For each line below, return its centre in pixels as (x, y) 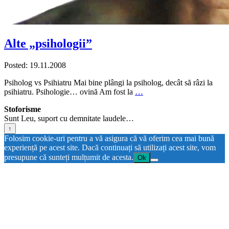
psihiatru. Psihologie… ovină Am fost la (70, 91)
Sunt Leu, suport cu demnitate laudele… (69, 118)
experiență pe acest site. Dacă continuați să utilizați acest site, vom (110, 147)
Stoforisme (22, 109)
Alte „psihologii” (48, 43)
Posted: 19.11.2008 (35, 65)
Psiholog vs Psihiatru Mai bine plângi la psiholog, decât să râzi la (108, 82)
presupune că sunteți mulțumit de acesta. (69, 157)
